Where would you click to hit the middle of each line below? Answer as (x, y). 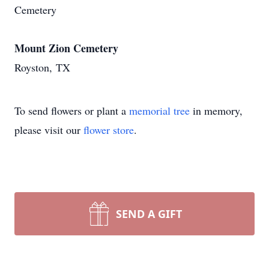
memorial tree (159, 110)
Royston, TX (42, 67)
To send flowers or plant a (72, 110)
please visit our (49, 130)
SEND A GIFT (149, 214)
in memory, (216, 110)
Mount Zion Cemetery (66, 48)
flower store (109, 130)
